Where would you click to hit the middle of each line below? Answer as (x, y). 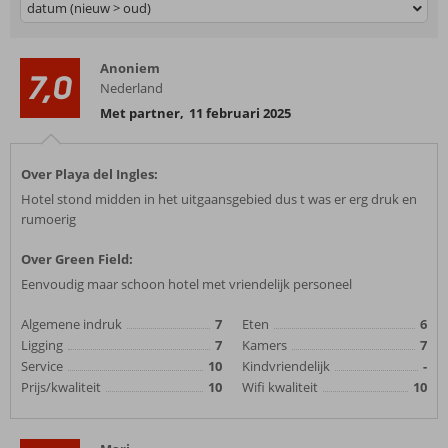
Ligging (42, 345)
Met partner (140, 113)
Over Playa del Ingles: (89, 174)
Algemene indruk (71, 324)
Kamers (264, 345)
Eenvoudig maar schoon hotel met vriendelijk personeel (186, 284)
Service (42, 366)
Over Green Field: (77, 259)
